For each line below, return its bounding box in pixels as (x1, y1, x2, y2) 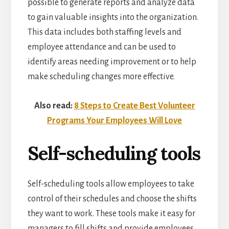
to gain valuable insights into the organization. (27, 12, 198, 22)
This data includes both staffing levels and (27, 27, 181, 37)
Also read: (34, 101, 74, 110)
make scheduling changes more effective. (27, 72, 175, 81)
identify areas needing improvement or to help (27, 57, 196, 66)
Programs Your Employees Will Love (47, 116, 182, 125)
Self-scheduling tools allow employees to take (27, 179, 194, 189)
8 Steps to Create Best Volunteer (74, 101, 195, 110)
